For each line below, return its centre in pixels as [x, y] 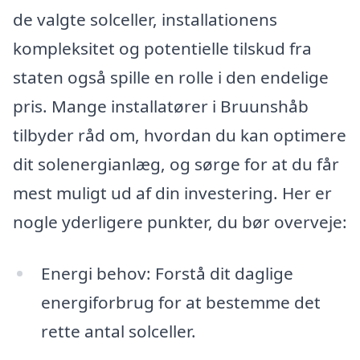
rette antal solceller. [118, 331]
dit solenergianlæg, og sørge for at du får [176, 164]
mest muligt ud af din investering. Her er [172, 192]
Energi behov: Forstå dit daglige [167, 273]
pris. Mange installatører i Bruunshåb [161, 106]
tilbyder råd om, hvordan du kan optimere [180, 135]
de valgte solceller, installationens [145, 19]
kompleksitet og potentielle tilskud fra [162, 48]
